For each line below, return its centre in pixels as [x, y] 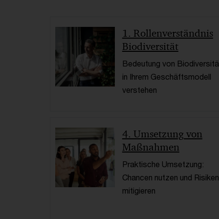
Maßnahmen [151, 147]
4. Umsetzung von [162, 134]
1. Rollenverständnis [167, 33]
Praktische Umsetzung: [163, 164]
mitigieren [139, 191]
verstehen [139, 90]
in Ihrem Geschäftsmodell [166, 77]
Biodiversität [150, 47]
